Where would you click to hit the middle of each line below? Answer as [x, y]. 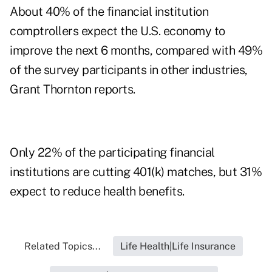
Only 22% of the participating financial [112, 153]
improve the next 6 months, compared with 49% [136, 51]
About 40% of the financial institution [109, 12]
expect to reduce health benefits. [97, 192]
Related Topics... [63, 246]
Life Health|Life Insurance [178, 246]
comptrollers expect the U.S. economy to [117, 31]
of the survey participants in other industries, [129, 70]
